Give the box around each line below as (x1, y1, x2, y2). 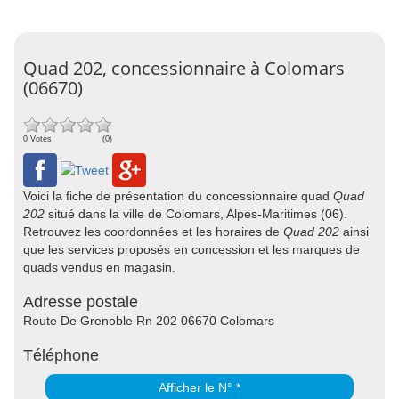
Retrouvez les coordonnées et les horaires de (23, 224, 283, 239)
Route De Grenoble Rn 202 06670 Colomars (23, 313, 274, 328)
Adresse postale (23, 293, 138, 311)
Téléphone (23, 346, 99, 364)
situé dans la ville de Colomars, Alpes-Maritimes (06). (45, 207, 347, 221)
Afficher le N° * (159, 380, 240, 395)
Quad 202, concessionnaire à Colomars (23, 56, 345, 80)
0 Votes (23, 134, 52, 143)
